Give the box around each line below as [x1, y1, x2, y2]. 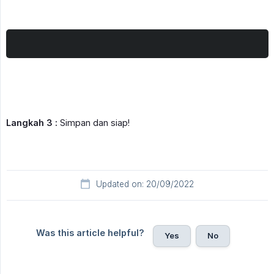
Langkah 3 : [6, 117, 57, 128]
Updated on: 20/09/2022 [96, 179, 194, 190]
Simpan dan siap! [57, 117, 130, 128]
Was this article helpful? [35, 228, 144, 239]
